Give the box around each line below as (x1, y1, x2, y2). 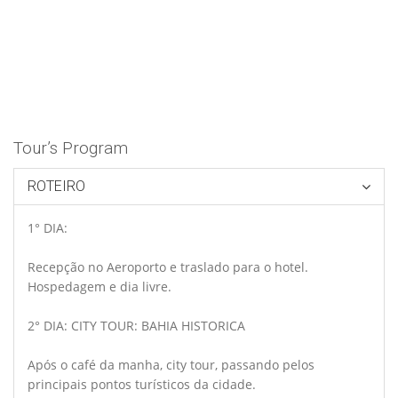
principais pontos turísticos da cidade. (28, 375, 256, 393)
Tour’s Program (13, 137, 128, 158)
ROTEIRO (28, 177, 85, 195)
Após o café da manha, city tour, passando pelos (28, 355, 314, 373)
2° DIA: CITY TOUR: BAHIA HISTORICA (28, 316, 245, 334)
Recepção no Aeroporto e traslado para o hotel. (28, 258, 308, 275)
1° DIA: (28, 219, 71, 236)
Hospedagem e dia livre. (28, 277, 171, 295)
